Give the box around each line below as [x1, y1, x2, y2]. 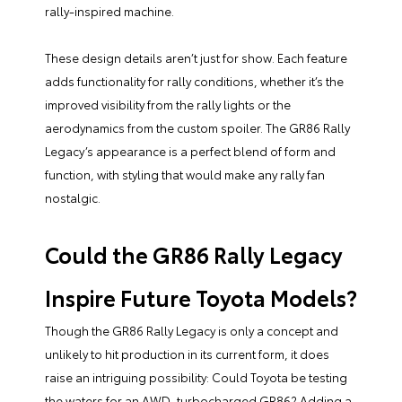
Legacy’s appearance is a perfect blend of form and [45, 143, 336, 160]
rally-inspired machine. [45, 3, 174, 20]
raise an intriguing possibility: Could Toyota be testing [45, 369, 347, 386]
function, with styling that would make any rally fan [45, 166, 325, 183]
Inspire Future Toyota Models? [45, 282, 357, 313]
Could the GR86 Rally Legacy [45, 239, 343, 270]
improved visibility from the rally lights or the [45, 96, 291, 113]
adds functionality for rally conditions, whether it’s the [45, 73, 344, 90]
